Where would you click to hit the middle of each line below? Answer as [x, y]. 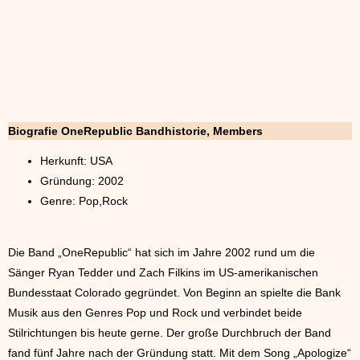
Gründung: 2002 [82, 181]
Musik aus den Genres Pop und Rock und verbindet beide [155, 313]
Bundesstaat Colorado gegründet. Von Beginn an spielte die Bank [174, 292]
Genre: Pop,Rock [84, 201]
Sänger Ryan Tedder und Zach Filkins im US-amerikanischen [163, 272]
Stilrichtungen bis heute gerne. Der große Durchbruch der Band [170, 333]
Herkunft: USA [76, 161]
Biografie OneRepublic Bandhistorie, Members [135, 131]
